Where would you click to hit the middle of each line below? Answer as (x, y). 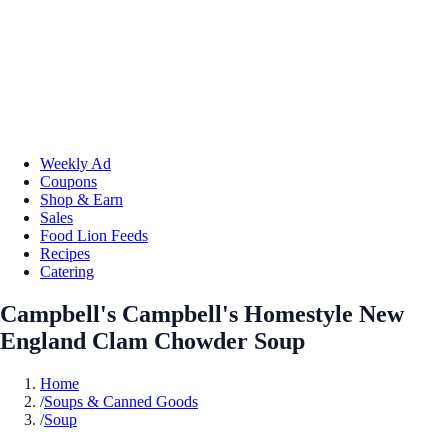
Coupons (68, 181)
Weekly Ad (75, 163)
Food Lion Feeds (94, 235)
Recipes (65, 253)
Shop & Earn (81, 199)
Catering (67, 271)
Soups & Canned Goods (121, 401)
